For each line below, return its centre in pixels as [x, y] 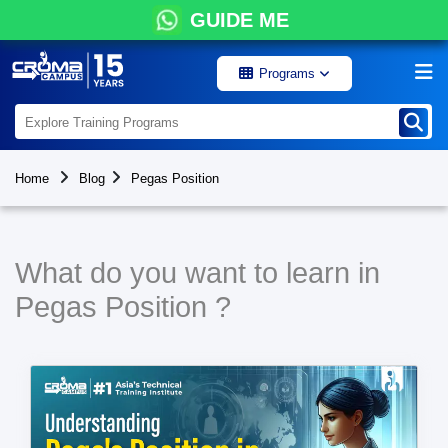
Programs [289, 73]
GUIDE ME [239, 20]
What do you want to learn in [197, 273]
